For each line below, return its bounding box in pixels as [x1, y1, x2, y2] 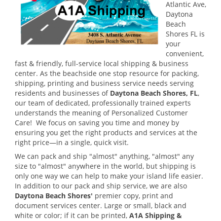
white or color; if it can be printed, [15, 210, 129, 220]
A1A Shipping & [129, 210, 182, 220]
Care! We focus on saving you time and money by [15, 117, 179, 127]
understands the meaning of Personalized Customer [15, 108, 188, 117]
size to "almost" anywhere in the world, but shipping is [15, 161, 196, 171]
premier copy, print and [95, 190, 173, 200]
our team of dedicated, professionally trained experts [15, 98, 191, 108]
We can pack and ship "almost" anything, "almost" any [15, 151, 194, 161]
